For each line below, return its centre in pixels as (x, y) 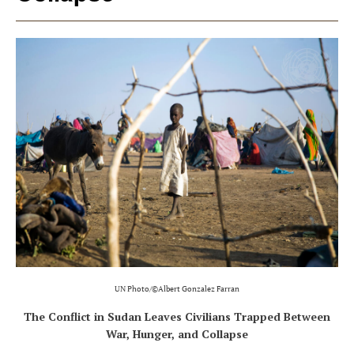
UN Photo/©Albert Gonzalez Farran (177, 289)
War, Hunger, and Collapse (177, 334)
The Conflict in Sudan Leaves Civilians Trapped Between (177, 317)
